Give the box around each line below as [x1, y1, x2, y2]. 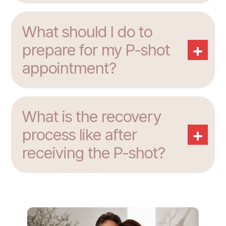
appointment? [22, 59, 117, 78]
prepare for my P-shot [22, 40, 170, 60]
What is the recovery [22, 107, 161, 127]
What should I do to [22, 22, 152, 42]
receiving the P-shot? [22, 143, 165, 163]
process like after [22, 125, 137, 145]
